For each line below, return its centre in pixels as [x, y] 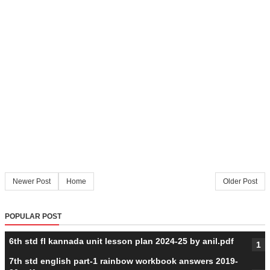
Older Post [240, 181]
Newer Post [32, 181]
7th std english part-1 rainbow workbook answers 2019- [124, 261]
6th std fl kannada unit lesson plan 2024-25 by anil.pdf [121, 241]
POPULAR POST [33, 216]
